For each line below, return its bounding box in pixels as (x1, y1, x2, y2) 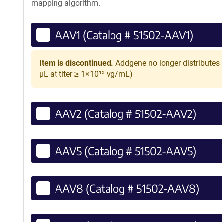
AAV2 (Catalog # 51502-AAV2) (55, 106, 196, 120)
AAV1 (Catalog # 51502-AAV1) (55, 27, 193, 42)
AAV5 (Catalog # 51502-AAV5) (55, 144, 196, 158)
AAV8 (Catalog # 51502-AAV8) (55, 181, 199, 195)
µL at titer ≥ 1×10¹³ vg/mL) (39, 69, 133, 79)
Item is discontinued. (39, 58, 113, 68)
